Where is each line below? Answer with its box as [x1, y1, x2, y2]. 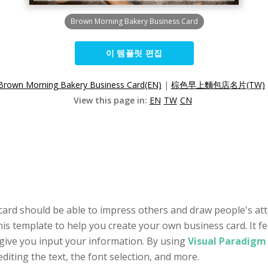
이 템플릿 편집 [105, 47, 163, 59]
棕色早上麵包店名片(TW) [170, 79, 265, 90]
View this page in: [73, 95, 150, 106]
